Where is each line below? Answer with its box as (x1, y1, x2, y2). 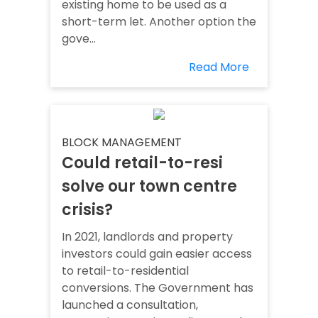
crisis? (62, 199, 113, 221)
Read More (189, 59, 249, 76)
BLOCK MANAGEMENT (62, 134, 182, 151)
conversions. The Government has (62, 280, 253, 297)
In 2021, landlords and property (62, 229, 233, 246)
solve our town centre (62, 175, 237, 198)
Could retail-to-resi (62, 152, 223, 175)
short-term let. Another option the (62, 13, 256, 31)
